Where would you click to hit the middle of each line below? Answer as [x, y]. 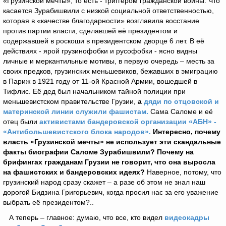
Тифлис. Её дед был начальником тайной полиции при [94, 91]
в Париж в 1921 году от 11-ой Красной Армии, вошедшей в [100, 81]
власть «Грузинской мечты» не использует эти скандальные [112, 142]
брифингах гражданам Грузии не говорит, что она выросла [109, 162]
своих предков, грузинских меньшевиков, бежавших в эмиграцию [110, 71]
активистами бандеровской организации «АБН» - [128, 122]
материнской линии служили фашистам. [76, 111]
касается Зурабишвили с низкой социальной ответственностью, [108, 11]
